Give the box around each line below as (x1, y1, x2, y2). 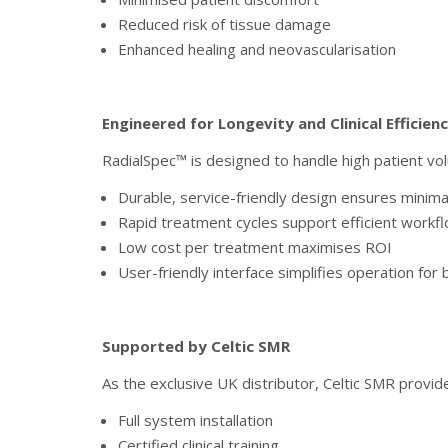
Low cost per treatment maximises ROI (118, 237, 392, 257)
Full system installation (118, 410, 273, 430)
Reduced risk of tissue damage (118, 14, 331, 34)
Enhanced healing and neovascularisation (118, 39, 396, 59)
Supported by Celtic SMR (102, 336, 290, 356)
